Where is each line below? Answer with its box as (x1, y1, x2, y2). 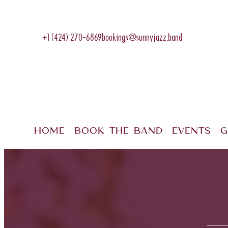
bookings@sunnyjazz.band (102, 32, 183, 43)
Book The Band (74, 125, 163, 137)
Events (172, 125, 211, 137)
